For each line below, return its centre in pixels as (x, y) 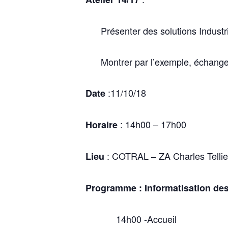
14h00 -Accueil (146, 219)
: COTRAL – (132, 156)
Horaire (102, 125)
